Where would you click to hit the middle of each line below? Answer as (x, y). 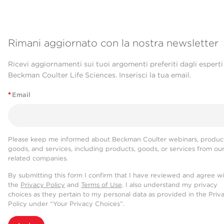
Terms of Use (101, 184)
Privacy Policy (43, 184)
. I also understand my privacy (170, 184)
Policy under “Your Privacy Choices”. (66, 203)
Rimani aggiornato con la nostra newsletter (113, 43)
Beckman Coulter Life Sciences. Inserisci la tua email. (99, 75)
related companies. (38, 158)
